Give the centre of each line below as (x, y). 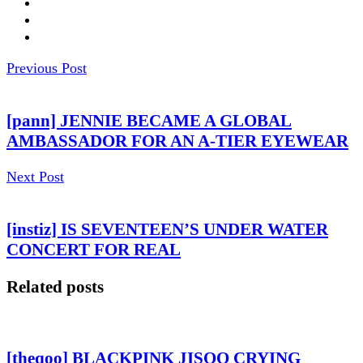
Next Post (35, 176)
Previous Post (47, 68)
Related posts (55, 287)
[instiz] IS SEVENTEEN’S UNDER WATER (167, 229)
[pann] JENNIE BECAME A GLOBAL (149, 120)
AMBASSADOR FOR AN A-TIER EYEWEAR (177, 141)
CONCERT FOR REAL (94, 249)
